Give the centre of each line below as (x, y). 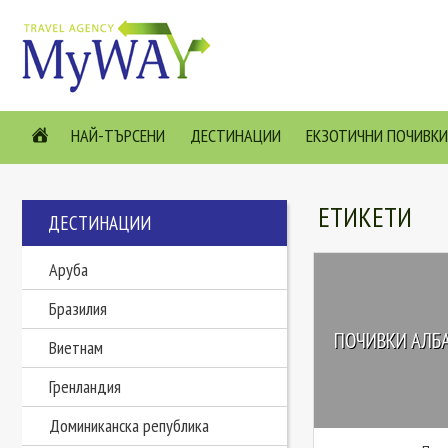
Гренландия (85, 386)
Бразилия (78, 308)
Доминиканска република (129, 425)
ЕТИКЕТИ (364, 217)
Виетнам (76, 347)
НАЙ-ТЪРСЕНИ (118, 135)
